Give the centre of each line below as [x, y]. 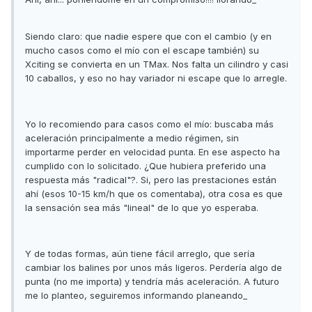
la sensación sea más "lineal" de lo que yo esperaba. [142, 208]
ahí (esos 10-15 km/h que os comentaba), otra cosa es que [154, 194]
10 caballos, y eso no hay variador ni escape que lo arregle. [156, 78]
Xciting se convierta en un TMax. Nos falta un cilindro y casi [157, 64]
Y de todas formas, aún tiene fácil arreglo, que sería [140, 254]
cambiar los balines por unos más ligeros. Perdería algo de [154, 268]
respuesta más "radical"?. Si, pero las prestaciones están [151, 180]
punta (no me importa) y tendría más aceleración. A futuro [152, 282]
